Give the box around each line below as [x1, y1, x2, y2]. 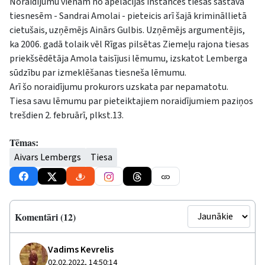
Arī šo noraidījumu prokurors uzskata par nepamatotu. [9, 80, 228, 93]
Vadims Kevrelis [48, 243, 114, 256]
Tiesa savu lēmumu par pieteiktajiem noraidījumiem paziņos [9, 95, 253, 108]
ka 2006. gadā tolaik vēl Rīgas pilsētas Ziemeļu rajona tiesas [9, 38, 249, 51]
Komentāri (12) [15, 209, 76, 224]
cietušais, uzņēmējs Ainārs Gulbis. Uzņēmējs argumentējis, [9, 24, 245, 37]
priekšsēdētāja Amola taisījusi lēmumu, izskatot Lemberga [9, 52, 247, 65]
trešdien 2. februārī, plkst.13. [9, 109, 124, 122]
